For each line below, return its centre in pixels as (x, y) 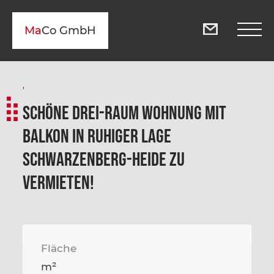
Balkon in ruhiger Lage (97, 135)
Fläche (59, 248)
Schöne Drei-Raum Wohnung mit (125, 112)
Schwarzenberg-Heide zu (104, 159)
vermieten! (59, 182)
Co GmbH (69, 31)
